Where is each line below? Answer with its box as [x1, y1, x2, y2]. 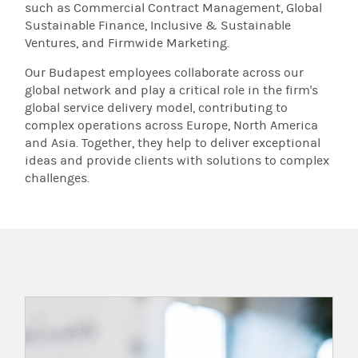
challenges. [25, 171, 90, 185]
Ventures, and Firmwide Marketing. [25, 36, 230, 50]
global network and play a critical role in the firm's [25, 83, 319, 97]
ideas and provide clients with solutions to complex [25, 153, 330, 168]
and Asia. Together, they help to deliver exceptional [25, 136, 321, 150]
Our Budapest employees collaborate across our [25, 66, 304, 80]
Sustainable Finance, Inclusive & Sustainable [25, 18, 292, 33]
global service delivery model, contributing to [25, 101, 288, 115]
